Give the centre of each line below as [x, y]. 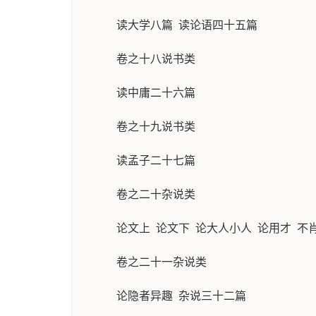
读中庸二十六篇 [156, 93]
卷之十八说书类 [156, 59]
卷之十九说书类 [156, 127]
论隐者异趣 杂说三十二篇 [181, 296]
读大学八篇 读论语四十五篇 [187, 25]
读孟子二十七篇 [156, 160]
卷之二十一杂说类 [162, 262]
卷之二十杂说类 [156, 194]
